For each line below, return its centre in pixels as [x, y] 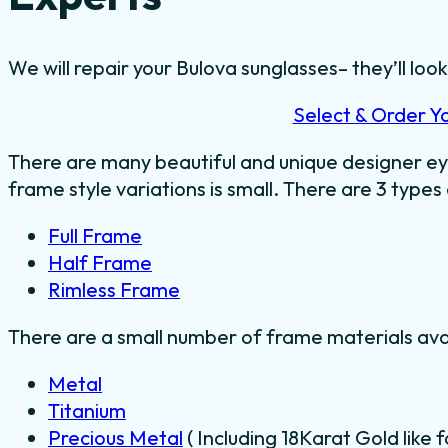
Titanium [87, 410]
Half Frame [100, 262]
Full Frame [95, 235]
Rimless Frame [114, 289]
